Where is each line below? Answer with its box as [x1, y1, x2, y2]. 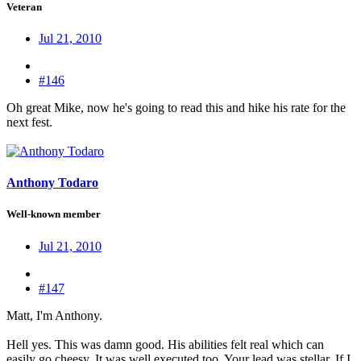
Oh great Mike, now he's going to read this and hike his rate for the [6, 101, 346, 115]
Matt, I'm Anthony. [6, 308, 102, 322]
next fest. [6, 115, 52, 130]
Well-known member [6, 208, 101, 221]
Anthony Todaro [6, 176, 98, 190]
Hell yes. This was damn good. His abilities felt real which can [6, 337, 324, 351]
